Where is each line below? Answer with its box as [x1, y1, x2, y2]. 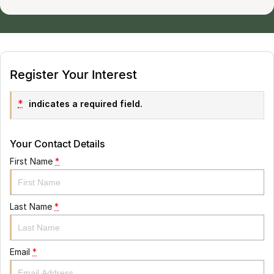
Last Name [10, 201, 52, 212]
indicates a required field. [26, 98, 143, 109]
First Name [10, 156, 53, 166]
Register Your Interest [10, 67, 137, 82]
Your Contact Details [10, 138, 105, 150]
